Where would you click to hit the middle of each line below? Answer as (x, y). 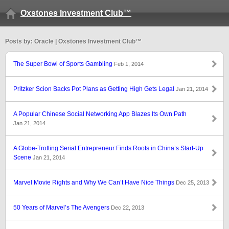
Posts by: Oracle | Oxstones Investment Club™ (73, 41)
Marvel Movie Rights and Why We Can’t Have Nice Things (95, 182)
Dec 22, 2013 (128, 208)
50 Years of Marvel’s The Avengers (62, 208)
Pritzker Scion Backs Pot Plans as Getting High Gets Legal (95, 89)
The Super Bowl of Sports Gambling (64, 64)
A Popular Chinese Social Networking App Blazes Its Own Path (100, 114)
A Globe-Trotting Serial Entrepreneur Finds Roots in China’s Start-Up (108, 148)
